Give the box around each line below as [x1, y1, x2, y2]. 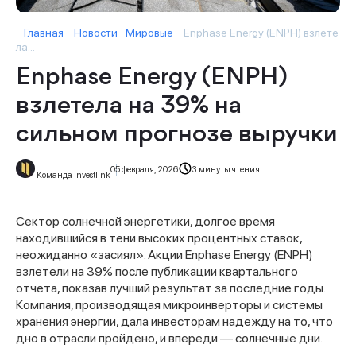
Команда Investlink [35, 170, 110, 181]
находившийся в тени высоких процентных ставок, [16, 230, 302, 246]
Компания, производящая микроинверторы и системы [16, 297, 323, 313]
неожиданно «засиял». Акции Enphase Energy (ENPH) [16, 247, 313, 263]
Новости [74, 26, 118, 40]
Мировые [126, 26, 173, 40]
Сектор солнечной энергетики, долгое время [16, 214, 275, 230]
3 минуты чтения [192, 164, 260, 176]
